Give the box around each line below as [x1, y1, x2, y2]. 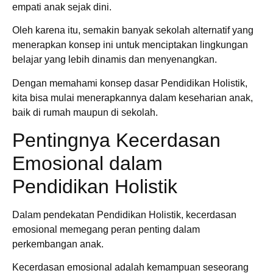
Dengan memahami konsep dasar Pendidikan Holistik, [12, 77, 247, 88]
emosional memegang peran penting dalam [12, 224, 200, 235]
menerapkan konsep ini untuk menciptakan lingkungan [12, 40, 248, 51]
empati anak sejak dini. [12, 1, 112, 12]
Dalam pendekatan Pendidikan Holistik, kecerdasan [12, 210, 236, 220]
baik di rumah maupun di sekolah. [12, 107, 158, 118]
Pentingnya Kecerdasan [12, 129, 221, 151]
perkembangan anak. [12, 239, 104, 249]
